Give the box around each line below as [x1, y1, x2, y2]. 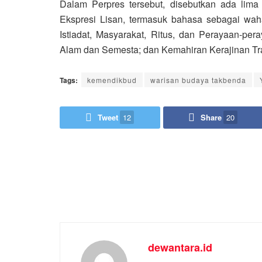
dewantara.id [148, 239, 212, 255]
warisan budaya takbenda [150, 74, 246, 85]
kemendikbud [87, 74, 137, 85]
